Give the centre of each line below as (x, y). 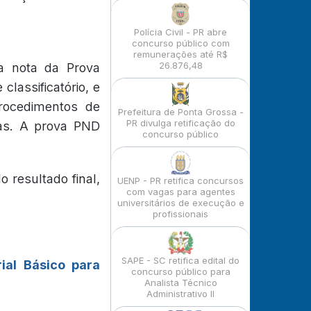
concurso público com (180, 43)
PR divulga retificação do (180, 123)
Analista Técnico (180, 283)
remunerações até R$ (180, 54)
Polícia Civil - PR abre (180, 32)
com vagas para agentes (180, 192)
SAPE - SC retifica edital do (180, 260)
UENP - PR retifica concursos (180, 180)
